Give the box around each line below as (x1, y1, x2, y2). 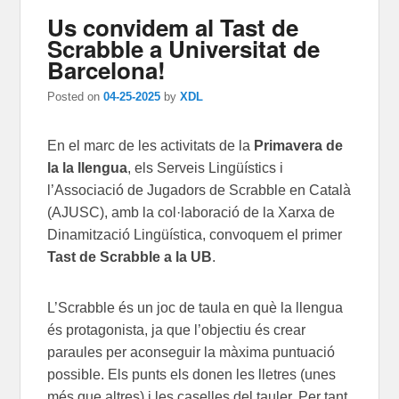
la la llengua (47, 160, 128, 176)
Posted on (47, 90, 104, 104)
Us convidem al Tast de (47, 10, 299, 44)
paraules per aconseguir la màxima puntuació (47, 345, 336, 361)
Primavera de (254, 138, 344, 154)
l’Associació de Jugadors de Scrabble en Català (47, 183, 352, 199)
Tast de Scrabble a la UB (47, 249, 213, 265)
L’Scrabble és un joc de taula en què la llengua (47, 300, 344, 316)
